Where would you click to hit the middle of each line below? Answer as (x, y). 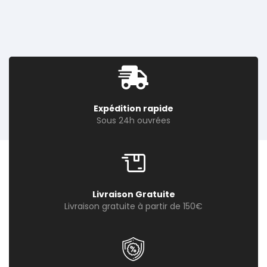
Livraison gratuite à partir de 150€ (133, 207)
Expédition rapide (133, 109)
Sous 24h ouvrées (133, 121)
